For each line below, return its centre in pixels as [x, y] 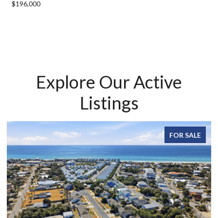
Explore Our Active [109, 82]
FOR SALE [185, 135]
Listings [109, 102]
